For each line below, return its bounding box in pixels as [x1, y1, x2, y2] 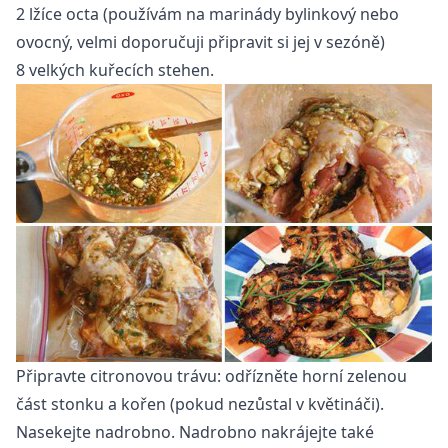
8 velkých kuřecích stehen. [16, 58, 214, 81]
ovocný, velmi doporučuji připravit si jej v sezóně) [16, 30, 385, 53]
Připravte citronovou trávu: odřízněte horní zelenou [16, 365, 407, 388]
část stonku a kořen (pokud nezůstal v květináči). [16, 393, 384, 416]
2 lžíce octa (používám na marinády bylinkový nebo [16, 2, 399, 25]
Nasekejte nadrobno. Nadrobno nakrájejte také [16, 421, 374, 444]
